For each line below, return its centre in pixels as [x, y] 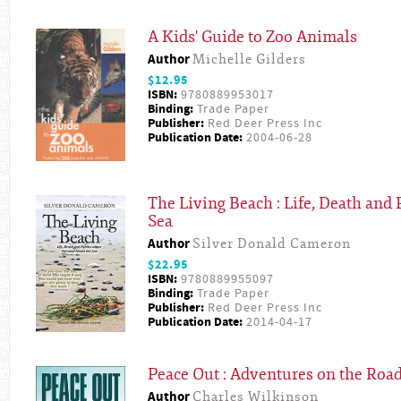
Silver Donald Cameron [272, 243]
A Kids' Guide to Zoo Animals [252, 38]
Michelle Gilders [249, 60]
